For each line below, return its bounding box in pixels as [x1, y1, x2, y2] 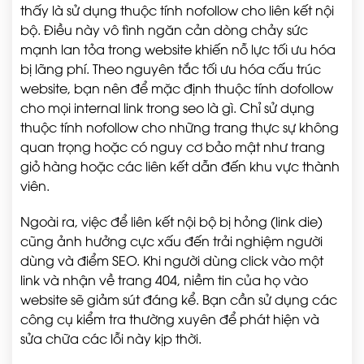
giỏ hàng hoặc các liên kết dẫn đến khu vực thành [20, 157, 340, 175]
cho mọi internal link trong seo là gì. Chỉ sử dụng [20, 98, 314, 116]
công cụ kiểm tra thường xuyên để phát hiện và [20, 310, 319, 327]
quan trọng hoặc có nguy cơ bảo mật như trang [20, 137, 325, 155]
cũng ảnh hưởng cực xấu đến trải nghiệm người [20, 232, 323, 249]
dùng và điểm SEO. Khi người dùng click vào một [20, 251, 323, 269]
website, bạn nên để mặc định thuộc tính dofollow [20, 79, 333, 97]
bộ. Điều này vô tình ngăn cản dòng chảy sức [20, 20, 308, 38]
